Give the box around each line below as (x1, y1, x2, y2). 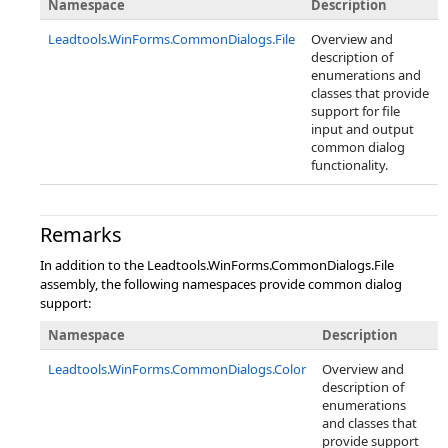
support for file (311, 102, 400, 120)
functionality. (311, 156, 388, 174)
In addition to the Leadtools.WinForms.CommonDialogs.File (40, 256, 394, 274)
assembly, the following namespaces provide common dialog (40, 275, 402, 293)
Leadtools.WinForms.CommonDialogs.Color (48, 360, 306, 378)
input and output (311, 120, 414, 138)
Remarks (40, 221, 122, 248)
